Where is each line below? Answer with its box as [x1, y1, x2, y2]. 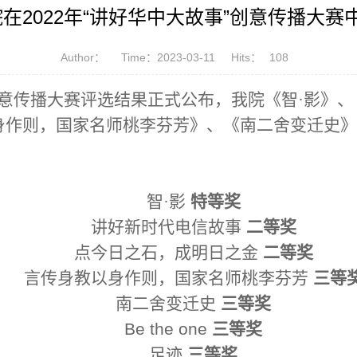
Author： [61, 51, 105, 65]
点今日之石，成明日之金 [73, 243, 258, 263]
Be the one [124, 320, 212, 339]
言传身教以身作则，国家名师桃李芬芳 [23, 269, 308, 288]
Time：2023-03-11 [121, 51, 215, 65]
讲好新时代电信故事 [90, 218, 241, 237]
